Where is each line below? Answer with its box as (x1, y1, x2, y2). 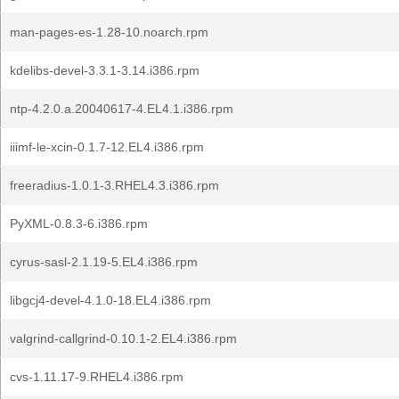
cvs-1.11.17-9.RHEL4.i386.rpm (10, 370, 183, 384)
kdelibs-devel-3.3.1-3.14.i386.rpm (10, 63, 199, 77)
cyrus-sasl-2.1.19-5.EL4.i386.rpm (10, 255, 198, 269)
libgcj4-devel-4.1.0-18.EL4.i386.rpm (10, 293, 211, 307)
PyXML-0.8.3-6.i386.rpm (10, 216, 148, 231)
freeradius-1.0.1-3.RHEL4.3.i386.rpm (10, 178, 219, 192)
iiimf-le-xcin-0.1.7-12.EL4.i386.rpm (10, 140, 204, 154)
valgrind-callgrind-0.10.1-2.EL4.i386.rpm (10, 331, 237, 346)
